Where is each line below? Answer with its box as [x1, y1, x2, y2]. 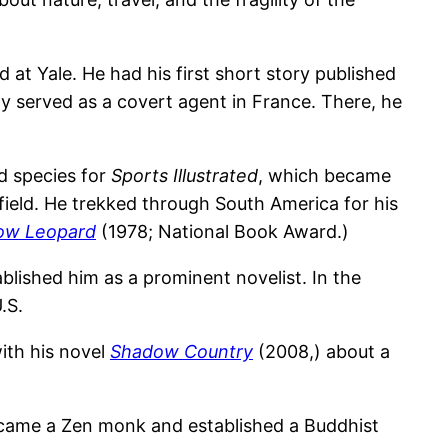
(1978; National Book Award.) [96, 221, 349, 243]
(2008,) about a [253, 341, 390, 363]
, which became [258, 165, 391, 187]
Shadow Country [110, 341, 253, 363]
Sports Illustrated [111, 165, 258, 187]
